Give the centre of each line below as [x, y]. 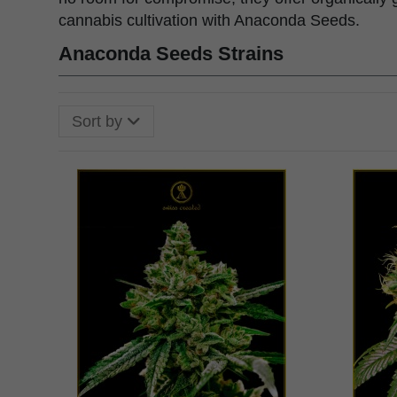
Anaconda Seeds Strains [171, 53]
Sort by [97, 121]
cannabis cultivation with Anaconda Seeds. [209, 20]
